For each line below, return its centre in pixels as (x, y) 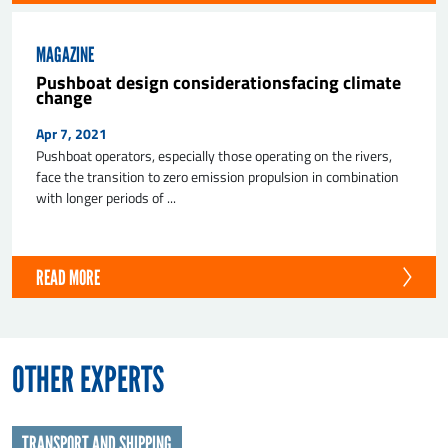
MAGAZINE (65, 54)
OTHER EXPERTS (88, 379)
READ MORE (68, 277)
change (64, 97)
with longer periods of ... (106, 197)
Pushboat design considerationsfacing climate (218, 82)
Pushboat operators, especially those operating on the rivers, (214, 155)
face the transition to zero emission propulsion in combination (217, 176)
